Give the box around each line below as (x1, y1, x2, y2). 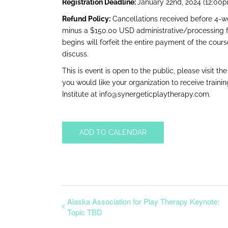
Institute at (62, 90, 99, 98)
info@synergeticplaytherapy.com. (99, 90, 211, 98)
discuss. (62, 50, 89, 58)
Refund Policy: (62, 15, 110, 23)
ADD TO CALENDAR (79, 128, 147, 136)
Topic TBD (67, 207, 102, 217)
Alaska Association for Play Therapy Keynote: (67, 196, 219, 207)
